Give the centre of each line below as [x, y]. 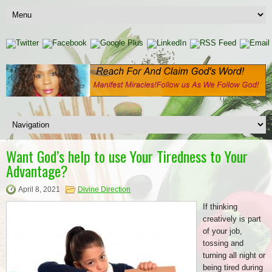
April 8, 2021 [39, 189]
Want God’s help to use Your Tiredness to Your [127, 156]
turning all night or [234, 255]
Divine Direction [104, 189]
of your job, [223, 231]
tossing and [223, 243]
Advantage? [37, 170]
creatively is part [232, 219]
